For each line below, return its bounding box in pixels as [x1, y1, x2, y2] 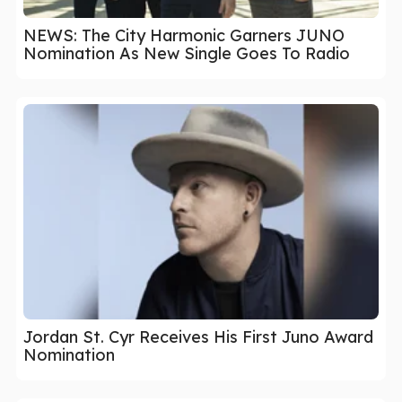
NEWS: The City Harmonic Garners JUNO [23, 24, 345, 46]
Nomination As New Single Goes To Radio [23, 42, 350, 64]
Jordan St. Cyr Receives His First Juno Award [23, 326, 373, 347]
